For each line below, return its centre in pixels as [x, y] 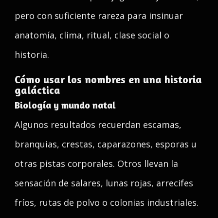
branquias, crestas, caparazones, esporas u [106, 144]
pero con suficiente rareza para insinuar [99, 16]
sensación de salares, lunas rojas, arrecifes [104, 183]
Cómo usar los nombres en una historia [108, 79]
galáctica [37, 90]
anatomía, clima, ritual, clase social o [92, 35]
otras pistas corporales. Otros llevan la [96, 163]
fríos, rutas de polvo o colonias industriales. [107, 202]
